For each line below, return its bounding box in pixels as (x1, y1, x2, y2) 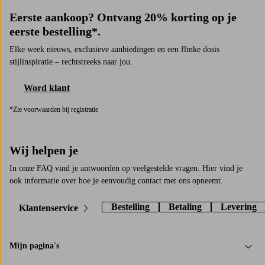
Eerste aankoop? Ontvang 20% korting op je (9, 10, 237, 24)
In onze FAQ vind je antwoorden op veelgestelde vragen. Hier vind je (9, 163, 243, 173)
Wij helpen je (9, 143, 78, 157)
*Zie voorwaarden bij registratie (9, 105, 98, 114)
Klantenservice (19, 202, 78, 213)
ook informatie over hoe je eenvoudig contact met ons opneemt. (9, 176, 223, 185)
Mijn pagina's (9, 241, 59, 251)
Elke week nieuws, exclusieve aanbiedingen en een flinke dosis (9, 44, 219, 54)
